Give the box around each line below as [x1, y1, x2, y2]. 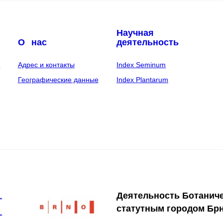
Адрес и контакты [17, 60, 75, 69]
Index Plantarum [116, 75, 168, 84]
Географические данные [17, 75, 99, 84]
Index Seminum [116, 60, 166, 69]
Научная [116, 27, 154, 38]
